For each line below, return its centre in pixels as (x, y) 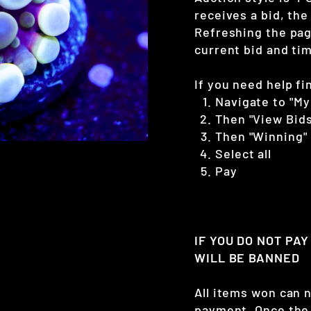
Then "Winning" (261, 136)
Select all (243, 154)
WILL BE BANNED (247, 258)
